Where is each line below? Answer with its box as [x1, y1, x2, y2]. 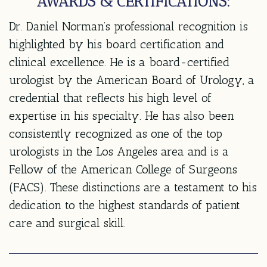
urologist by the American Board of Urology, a [9, 72, 254, 87]
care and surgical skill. [9, 215, 126, 230]
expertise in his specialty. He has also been [9, 108, 234, 123]
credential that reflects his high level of [9, 90, 212, 105]
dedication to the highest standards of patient [9, 197, 240, 212]
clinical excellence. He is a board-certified [9, 54, 229, 69]
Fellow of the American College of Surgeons [9, 162, 237, 176]
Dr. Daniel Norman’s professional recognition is [9, 18, 248, 33]
